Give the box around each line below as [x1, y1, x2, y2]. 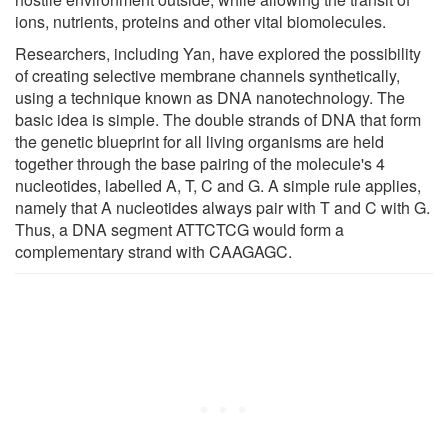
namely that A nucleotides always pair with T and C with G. [15, 195, 430, 219]
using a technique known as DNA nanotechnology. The [15, 85, 405, 109]
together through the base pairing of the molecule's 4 [15, 151, 385, 175]
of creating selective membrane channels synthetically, [15, 63, 400, 87]
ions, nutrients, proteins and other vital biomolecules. [15, 9, 386, 33]
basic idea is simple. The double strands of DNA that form [15, 107, 421, 131]
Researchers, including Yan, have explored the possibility [15, 41, 421, 65]
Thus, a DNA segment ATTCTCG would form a [15, 217, 344, 241]
